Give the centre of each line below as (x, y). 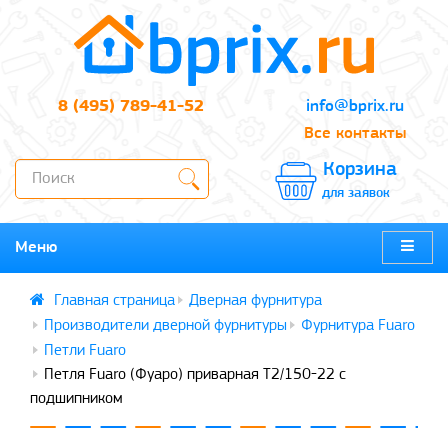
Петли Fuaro (85, 350)
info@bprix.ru (354, 106)
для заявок (356, 193)
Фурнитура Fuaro (358, 325)
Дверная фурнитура (255, 300)
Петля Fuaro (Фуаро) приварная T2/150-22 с (195, 374)
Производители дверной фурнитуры (165, 325)
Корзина (360, 169)
